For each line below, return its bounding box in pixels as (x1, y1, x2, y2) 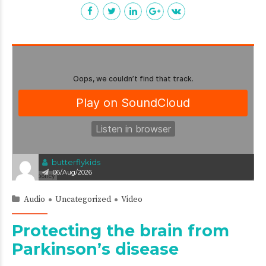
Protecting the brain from (12, 220, 229, 240)
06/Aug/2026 (53, 167, 92, 176)
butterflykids (52, 157, 100, 167)
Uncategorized (55, 194, 111, 205)
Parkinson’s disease (12, 239, 179, 259)
